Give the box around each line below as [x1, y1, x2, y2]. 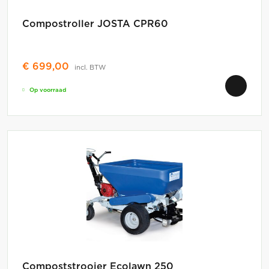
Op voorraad [29, 86, 66, 94]
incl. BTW [74, 62, 106, 73]
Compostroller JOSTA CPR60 [22, 17, 168, 31]
